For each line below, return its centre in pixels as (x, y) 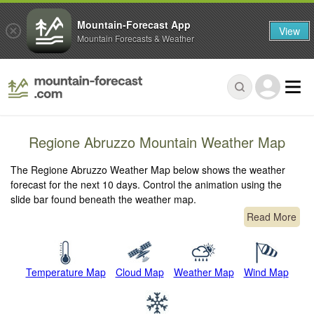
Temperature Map (66, 272)
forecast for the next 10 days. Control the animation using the (146, 185)
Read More (272, 217)
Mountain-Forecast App (134, 24)
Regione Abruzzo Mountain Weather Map (157, 142)
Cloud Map (139, 272)
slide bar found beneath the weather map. (104, 199)
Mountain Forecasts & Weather (136, 38)
